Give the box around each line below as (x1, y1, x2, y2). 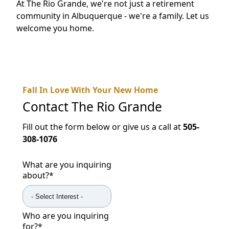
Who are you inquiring (22, 210, 109, 222)
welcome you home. (16, 22, 94, 34)
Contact (22, 98, 72, 115)
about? (22, 170, 49, 181)
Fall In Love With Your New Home (22, 84, 158, 96)
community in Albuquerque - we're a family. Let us (16, 10, 209, 21)
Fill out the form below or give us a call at (22, 121, 183, 133)
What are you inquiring (22, 159, 111, 171)
